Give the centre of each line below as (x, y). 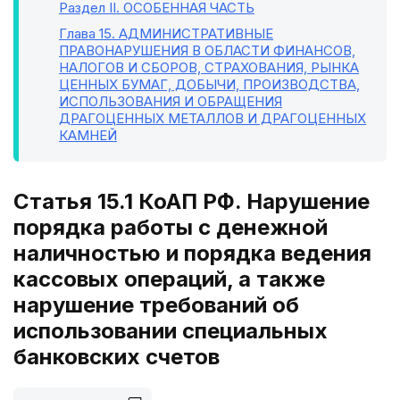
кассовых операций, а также (169, 279)
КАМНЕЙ (88, 135)
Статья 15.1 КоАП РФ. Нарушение (192, 201)
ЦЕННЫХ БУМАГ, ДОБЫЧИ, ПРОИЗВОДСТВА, (209, 84)
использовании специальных (171, 331)
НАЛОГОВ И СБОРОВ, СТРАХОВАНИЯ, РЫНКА (209, 67)
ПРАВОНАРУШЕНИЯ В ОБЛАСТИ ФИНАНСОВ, (207, 50)
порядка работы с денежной (171, 227)
